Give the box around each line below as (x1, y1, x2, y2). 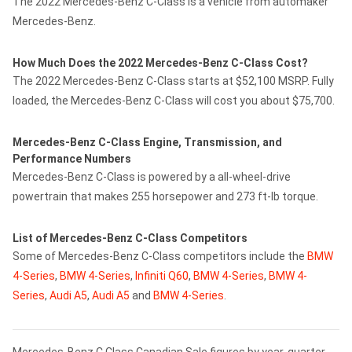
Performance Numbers (13, 152, 131, 165)
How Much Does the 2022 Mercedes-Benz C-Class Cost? (13, 57, 308, 69)
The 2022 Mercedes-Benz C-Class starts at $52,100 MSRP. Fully (13, 75, 334, 87)
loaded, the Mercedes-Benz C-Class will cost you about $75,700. (13, 94, 335, 107)
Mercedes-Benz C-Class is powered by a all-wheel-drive (13, 170, 291, 183)
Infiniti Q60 (135, 269, 189, 282)
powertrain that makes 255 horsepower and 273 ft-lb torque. (13, 190, 318, 203)
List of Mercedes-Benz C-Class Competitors (13, 232, 247, 244)
